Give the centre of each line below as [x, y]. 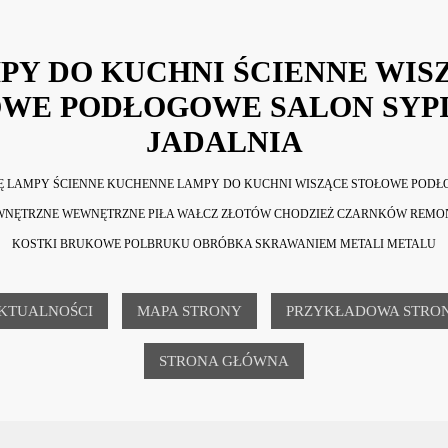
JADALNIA [224, 141]
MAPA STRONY [189, 310]
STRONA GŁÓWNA [224, 360]
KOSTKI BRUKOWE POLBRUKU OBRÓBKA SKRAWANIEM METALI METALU [224, 243]
